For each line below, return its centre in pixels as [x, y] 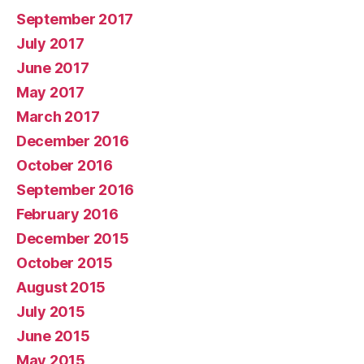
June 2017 [53, 68]
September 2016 [76, 190]
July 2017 [50, 43]
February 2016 [67, 214]
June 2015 [53, 336]
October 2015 [65, 263]
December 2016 [73, 141]
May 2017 [50, 92]
